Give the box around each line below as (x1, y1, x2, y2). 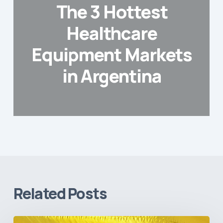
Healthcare (66, 20, 158, 45)
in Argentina (62, 63, 161, 88)
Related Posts (13, 183, 107, 204)
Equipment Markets (31, 42, 193, 67)
